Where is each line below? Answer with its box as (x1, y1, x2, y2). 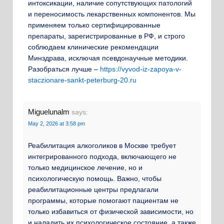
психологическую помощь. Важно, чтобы (28, 174, 161, 183)
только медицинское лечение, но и (28, 163, 142, 172)
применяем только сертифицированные (28, 20, 160, 29)
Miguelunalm (28, 107, 69, 116)
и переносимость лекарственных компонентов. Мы (28, 9, 195, 18)
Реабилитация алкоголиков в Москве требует (28, 141, 176, 150)
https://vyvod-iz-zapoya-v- (100, 64, 181, 73)
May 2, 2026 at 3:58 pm (28, 120, 85, 126)
